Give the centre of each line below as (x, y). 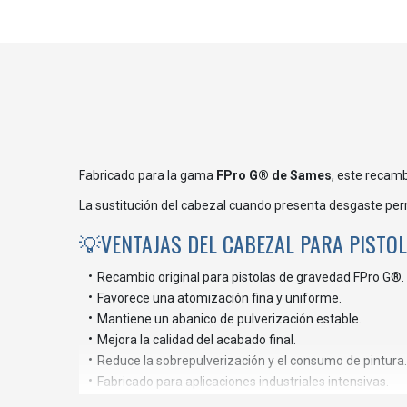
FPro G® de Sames (274, 175)
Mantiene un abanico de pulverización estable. (229, 319)
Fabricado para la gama (148, 175)
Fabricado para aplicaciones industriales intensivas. (243, 382)
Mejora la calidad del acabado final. (197, 340)
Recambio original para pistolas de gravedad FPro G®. (251, 277)
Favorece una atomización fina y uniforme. (219, 298)
